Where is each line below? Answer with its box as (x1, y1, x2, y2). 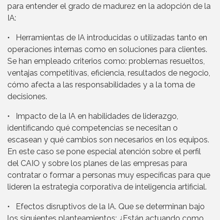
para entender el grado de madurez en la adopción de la (7, 1, 211, 11)
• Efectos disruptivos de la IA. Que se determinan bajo (7, 202, 205, 212)
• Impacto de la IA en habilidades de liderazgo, (7, 111, 178, 121)
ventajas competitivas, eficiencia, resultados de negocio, (7, 68, 210, 78)
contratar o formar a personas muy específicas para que (7, 170, 210, 180)
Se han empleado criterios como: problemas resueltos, (7, 56, 205, 66)
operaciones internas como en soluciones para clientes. (7, 45, 207, 55)
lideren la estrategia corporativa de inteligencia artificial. (7, 182, 207, 192)
